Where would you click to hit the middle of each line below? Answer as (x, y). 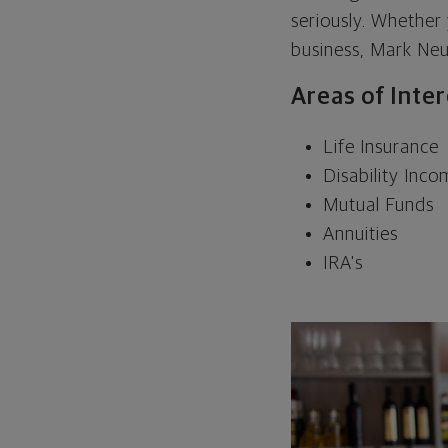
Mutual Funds (379, 205)
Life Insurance (381, 147)
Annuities (361, 234)
